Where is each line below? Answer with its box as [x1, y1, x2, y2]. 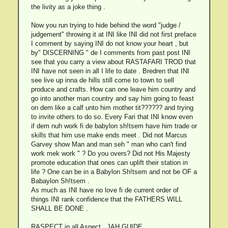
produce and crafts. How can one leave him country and [31, 85, 195, 93]
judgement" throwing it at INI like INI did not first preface [31, 31, 196, 38]
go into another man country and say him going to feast [31, 95, 194, 102]
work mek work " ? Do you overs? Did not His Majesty [31, 150, 190, 157]
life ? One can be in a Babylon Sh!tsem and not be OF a [31, 168, 197, 176]
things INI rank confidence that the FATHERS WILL [31, 195, 182, 203]
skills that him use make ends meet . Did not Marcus [31, 131, 187, 139]
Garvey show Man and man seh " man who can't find [31, 140, 186, 148]
